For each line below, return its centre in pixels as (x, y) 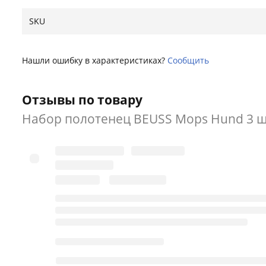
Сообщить (188, 60)
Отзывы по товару (82, 99)
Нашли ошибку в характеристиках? (95, 60)
